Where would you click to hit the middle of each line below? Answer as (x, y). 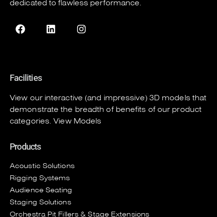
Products (25, 147)
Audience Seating (41, 190)
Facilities (26, 78)
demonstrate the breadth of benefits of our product (106, 109)
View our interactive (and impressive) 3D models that (108, 98)
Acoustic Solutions (42, 166)
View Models (77, 121)
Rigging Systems (40, 178)
